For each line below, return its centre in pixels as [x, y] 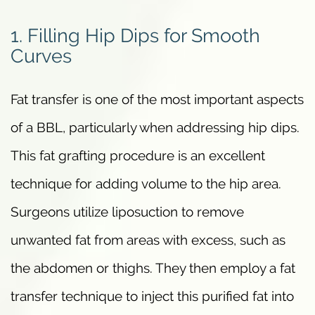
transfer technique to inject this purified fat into [152, 296]
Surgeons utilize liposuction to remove [127, 211]
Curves [41, 55]
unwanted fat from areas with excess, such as [148, 239]
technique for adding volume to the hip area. [146, 183]
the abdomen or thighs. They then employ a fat [153, 268]
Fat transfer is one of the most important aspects [157, 99]
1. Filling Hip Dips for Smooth [135, 35]
